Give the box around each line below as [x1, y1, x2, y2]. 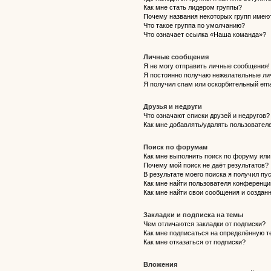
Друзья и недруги [143, 103, 202, 110]
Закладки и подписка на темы [143, 211, 243, 218]
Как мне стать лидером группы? [143, 4, 242, 11]
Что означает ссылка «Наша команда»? [143, 31, 266, 38]
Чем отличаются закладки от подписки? [143, 220, 266, 227]
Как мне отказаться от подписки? [143, 238, 246, 246]
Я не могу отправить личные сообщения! [143, 62, 270, 70]
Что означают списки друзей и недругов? [143, 112, 270, 119]
